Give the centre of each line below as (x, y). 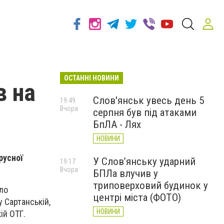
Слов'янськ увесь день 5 (148, 100)
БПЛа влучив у (125, 173)
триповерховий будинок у (150, 185)
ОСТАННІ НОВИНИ (91, 78)
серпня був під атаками (145, 112)
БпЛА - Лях (117, 124)
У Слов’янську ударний (144, 161)
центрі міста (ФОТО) (137, 197)
